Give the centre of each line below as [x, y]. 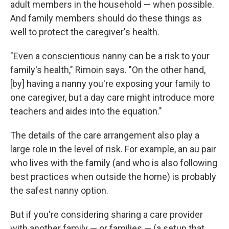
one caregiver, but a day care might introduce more [112, 97]
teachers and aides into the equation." [86, 111]
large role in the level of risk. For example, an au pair [113, 149]
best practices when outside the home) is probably [113, 177]
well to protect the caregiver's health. [85, 32]
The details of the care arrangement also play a [105, 135]
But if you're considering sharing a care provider [107, 214]
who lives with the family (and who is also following [114, 163]
